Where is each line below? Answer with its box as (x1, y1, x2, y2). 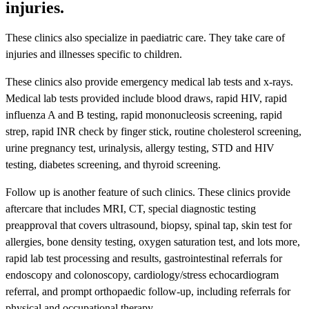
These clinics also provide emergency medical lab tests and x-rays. (6, 75, 293, 88)
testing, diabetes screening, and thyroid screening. (6, 158, 221, 170)
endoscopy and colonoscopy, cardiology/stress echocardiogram (6, 268, 279, 281)
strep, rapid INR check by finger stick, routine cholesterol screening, (6, 125, 301, 137)
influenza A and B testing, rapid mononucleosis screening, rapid (6, 108, 282, 121)
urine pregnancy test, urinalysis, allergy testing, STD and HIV (6, 141, 275, 154)
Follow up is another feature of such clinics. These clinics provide (6, 186, 290, 198)
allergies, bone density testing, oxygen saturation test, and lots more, (6, 235, 300, 248)
